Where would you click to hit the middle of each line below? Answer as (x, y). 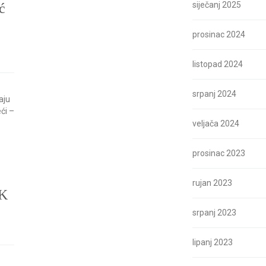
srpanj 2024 (214, 94)
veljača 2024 (216, 123)
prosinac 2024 (219, 34)
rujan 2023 (212, 183)
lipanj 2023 (213, 242)
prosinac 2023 (219, 153)
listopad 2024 (218, 64)
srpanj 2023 (214, 213)
